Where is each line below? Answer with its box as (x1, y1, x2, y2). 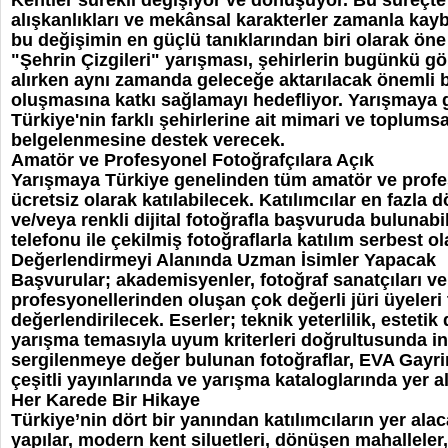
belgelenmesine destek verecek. (11, 130, 285, 150)
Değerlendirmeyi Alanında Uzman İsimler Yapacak (11, 250, 436, 270)
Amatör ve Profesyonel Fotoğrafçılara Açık (11, 150, 374, 170)
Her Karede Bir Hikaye (11, 390, 200, 410)
